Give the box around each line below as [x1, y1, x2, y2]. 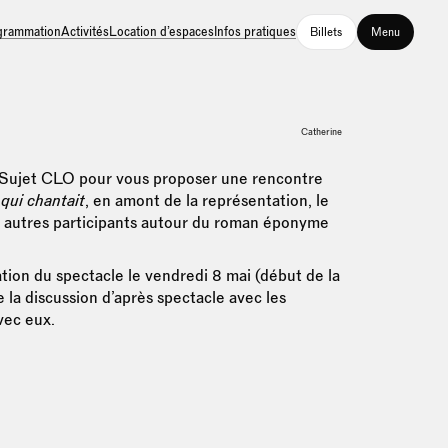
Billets [310, 24, 343, 39]
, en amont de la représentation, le [84, 190, 329, 211]
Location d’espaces [108, 22, 214, 39]
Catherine [301, 124, 343, 138]
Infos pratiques [213, 22, 296, 39]
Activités [60, 22, 109, 39]
